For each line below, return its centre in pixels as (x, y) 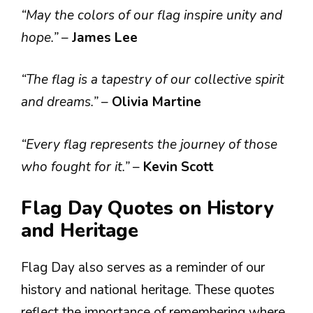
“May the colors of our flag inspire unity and (152, 15)
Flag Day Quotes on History (147, 209)
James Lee (105, 37)
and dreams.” (61, 102)
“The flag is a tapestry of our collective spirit (153, 80)
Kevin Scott (179, 167)
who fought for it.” (77, 167)
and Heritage (80, 231)
